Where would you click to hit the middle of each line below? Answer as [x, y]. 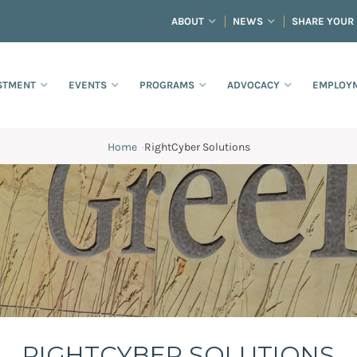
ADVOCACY [253, 85]
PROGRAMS [167, 85]
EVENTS [88, 85]
